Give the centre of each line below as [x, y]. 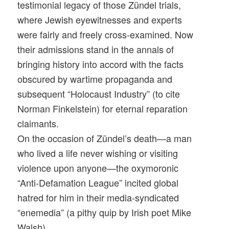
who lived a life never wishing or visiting [98, 153]
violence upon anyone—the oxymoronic [98, 168]
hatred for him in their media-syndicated [98, 198]
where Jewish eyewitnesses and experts [100, 20]
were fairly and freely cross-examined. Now [106, 35]
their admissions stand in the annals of [96, 49]
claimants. [38, 123]
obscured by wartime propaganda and [95, 79]
